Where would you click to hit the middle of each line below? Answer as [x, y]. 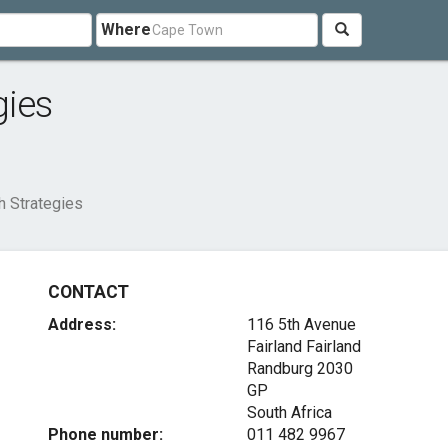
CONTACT [88, 292]
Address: [82, 324]
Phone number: [106, 434]
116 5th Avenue [301, 324]
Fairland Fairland [303, 346]
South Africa [289, 412]
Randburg [279, 368]
